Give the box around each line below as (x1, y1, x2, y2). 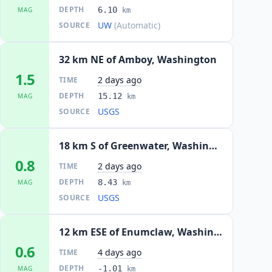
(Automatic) (114, 19, 160, 31)
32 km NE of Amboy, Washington (59, 53, 217, 66)
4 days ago (98, 246, 141, 258)
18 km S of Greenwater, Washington (209, 139, 217, 152)
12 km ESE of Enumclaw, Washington (214, 225, 222, 239)
